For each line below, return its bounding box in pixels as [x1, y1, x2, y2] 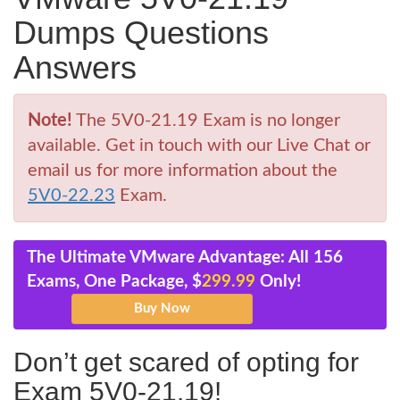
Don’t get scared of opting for [13, 347, 359, 377]
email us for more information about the [28, 162, 337, 179]
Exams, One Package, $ [27, 273, 202, 290]
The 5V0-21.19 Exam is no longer [72, 112, 340, 129]
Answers [13, 49, 137, 86]
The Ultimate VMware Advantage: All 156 [27, 249, 343, 266]
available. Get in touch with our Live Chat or [28, 137, 371, 154]
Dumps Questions [13, 14, 269, 51]
